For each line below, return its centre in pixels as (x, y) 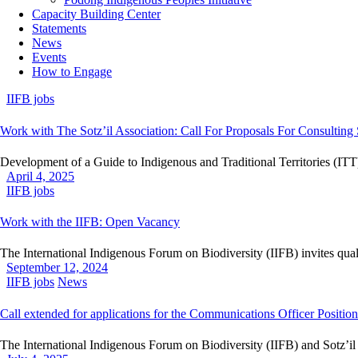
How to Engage (72, 72)
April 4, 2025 (40, 176)
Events (49, 58)
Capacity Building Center (96, 14)
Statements (59, 29)
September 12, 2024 (57, 268)
